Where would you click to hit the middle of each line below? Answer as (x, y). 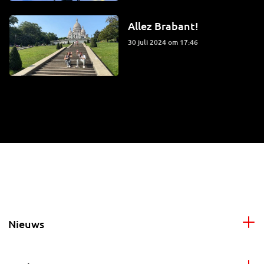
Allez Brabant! (163, 25)
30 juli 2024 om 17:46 (165, 42)
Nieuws (26, 224)
